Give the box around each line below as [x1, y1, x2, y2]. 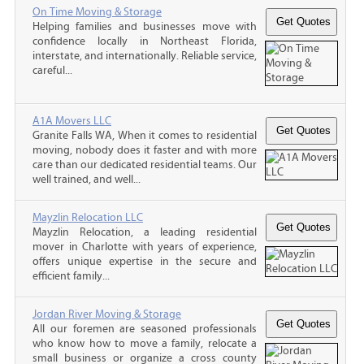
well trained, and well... [32, 172, 141, 186]
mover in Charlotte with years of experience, [32, 240, 257, 253]
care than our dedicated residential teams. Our [32, 158, 257, 171]
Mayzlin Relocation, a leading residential [32, 225, 257, 239]
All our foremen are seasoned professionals [32, 322, 257, 336]
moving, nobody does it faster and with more [32, 143, 257, 157]
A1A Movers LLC [32, 114, 111, 128]
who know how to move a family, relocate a [32, 336, 257, 350]
